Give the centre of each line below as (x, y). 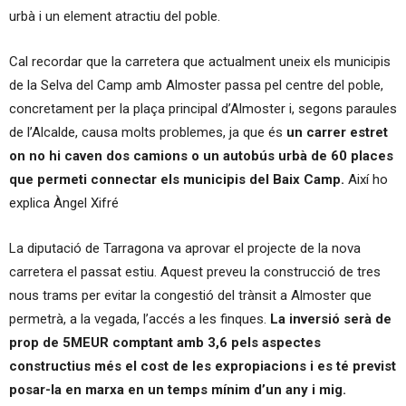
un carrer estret (335, 132)
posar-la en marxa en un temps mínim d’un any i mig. (178, 389)
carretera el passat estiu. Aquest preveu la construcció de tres (195, 271)
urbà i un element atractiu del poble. (115, 16)
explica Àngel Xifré (64, 203)
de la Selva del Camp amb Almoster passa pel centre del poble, (196, 85)
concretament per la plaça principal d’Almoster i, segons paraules (203, 108)
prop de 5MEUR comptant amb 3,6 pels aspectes (165, 342)
